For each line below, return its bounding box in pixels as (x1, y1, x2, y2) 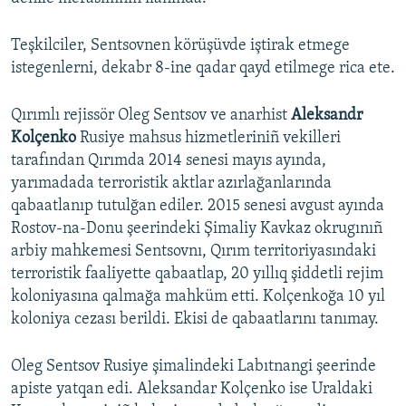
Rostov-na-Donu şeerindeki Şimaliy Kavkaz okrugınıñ (11, 220, 382, 238)
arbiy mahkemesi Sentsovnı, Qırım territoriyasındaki (11, 243, 376, 261)
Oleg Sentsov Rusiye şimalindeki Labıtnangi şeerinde (11, 358, 376, 376)
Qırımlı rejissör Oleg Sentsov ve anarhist (11, 107, 291, 125)
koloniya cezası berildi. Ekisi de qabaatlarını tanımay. (11, 311, 379, 329)
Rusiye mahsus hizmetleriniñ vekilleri (80, 130, 341, 148)
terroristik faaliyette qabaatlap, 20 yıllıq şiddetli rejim (11, 266, 383, 284)
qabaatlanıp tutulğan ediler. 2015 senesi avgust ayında (11, 198, 384, 216)
